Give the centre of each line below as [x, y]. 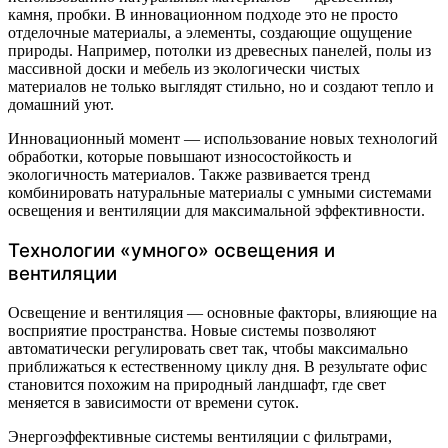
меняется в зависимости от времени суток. [153, 402]
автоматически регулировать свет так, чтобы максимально [208, 348]
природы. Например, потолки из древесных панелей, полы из [219, 51]
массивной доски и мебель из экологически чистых [184, 69]
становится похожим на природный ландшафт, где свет [197, 384]
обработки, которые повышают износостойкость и [180, 157]
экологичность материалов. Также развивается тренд [189, 175]
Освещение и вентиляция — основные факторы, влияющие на [222, 312]
